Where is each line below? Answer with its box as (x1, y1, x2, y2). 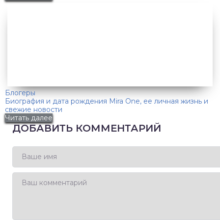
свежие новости (5, 105, 62, 114)
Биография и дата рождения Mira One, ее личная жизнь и (5, 97, 208, 106)
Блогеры (5, 88, 35, 98)
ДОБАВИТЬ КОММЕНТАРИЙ (12, 122, 161, 135)
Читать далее (5, 113, 53, 123)
